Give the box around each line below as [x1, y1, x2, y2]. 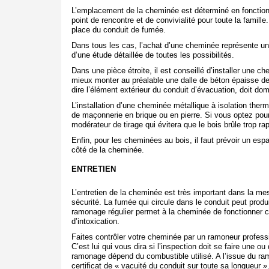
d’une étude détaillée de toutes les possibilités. [71, 50, 234, 59]
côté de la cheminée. [71, 145, 144, 154]
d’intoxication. [71, 217, 119, 226]
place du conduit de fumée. [71, 25, 166, 34]
